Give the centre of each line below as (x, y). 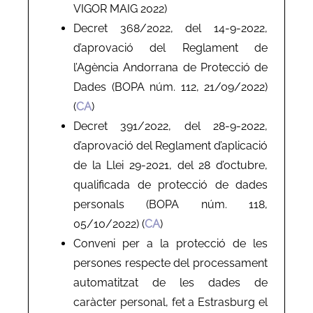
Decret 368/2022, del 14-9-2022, (170, 28)
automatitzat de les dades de (170, 282)
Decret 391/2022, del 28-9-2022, (170, 126)
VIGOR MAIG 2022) (120, 8)
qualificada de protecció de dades (170, 184)
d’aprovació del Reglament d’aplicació (170, 145)
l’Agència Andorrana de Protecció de (170, 67)
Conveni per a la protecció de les (170, 243)
